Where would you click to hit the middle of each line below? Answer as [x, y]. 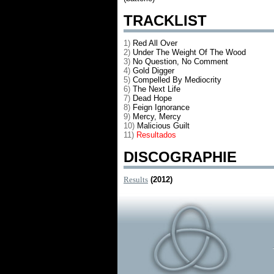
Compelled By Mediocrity [177, 80]
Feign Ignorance [161, 107]
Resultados [156, 135]
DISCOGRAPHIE [180, 157]
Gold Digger [154, 71]
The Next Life [157, 89]
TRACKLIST [165, 20]
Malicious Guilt [163, 126]
